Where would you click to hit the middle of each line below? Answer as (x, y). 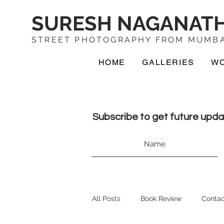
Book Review (161, 198)
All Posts (106, 198)
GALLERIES (168, 62)
